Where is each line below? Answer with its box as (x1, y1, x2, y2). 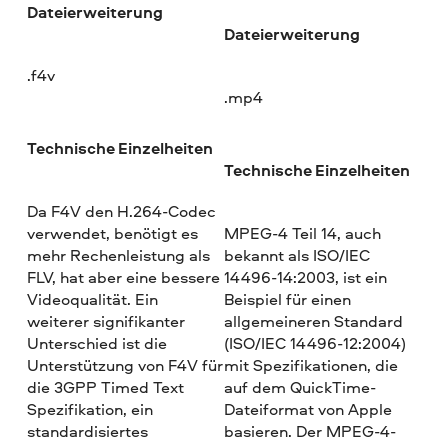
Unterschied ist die (27, 331, 168, 354)
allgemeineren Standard (223, 309, 403, 332)
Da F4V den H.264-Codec (27, 199, 217, 222)
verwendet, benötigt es (27, 221, 199, 244)
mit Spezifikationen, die (223, 353, 398, 376)
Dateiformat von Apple (223, 397, 392, 420)
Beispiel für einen (223, 287, 351, 310)
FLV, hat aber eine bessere (27, 265, 221, 288)
